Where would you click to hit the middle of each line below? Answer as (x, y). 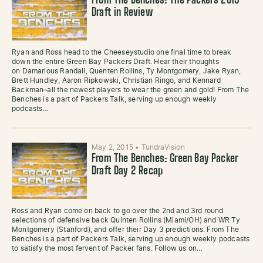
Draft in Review (122, 13)
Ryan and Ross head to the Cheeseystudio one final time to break (122, 52)
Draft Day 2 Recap (127, 171)
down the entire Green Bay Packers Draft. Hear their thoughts (115, 62)
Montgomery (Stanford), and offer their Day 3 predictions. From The (125, 230)
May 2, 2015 (114, 147)
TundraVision (163, 147)
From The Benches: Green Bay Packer (165, 159)
